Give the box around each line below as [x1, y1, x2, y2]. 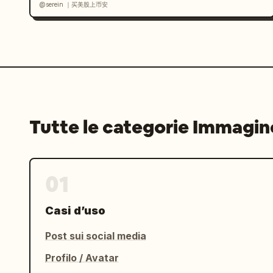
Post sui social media [45, 230, 146, 242]
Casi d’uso [45, 204, 105, 217]
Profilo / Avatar [45, 252, 119, 264]
